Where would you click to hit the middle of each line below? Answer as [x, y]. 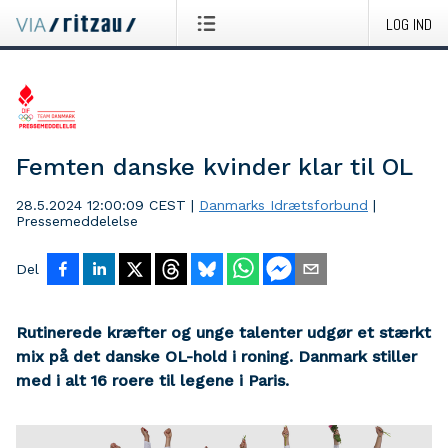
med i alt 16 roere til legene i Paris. [152, 380]
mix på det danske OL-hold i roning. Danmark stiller [216, 356]
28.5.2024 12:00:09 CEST [101, 205]
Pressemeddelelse [77, 221]
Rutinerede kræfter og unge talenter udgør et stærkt [223, 332]
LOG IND [409, 24]
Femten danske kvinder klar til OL [214, 167]
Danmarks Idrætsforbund [283, 205]
